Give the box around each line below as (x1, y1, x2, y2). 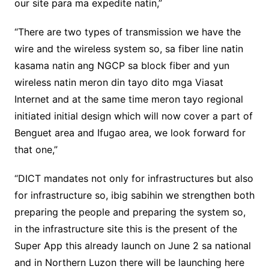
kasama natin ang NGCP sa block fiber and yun (14, 59, 229, 72)
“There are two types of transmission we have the (14, 26, 241, 38)
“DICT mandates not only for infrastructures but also (14, 172, 253, 185)
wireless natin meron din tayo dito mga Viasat (14, 76, 223, 89)
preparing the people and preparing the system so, (14, 206, 246, 219)
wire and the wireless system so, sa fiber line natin (14, 43, 243, 55)
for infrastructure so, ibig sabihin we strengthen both (14, 189, 255, 202)
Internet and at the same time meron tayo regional (14, 93, 243, 106)
